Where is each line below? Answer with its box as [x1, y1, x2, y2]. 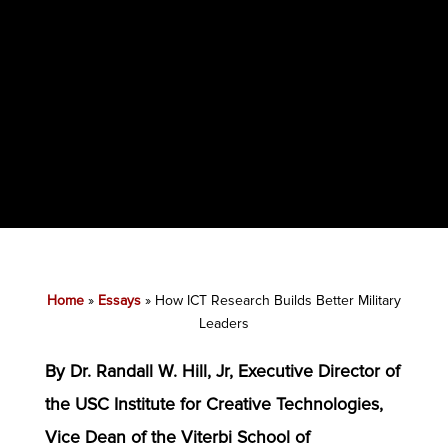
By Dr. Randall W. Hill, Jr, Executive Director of [44, 360, 400, 382]
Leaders [198, 314, 249, 332]
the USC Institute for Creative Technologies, [44, 393, 383, 415]
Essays [97, 291, 141, 309]
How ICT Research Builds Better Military [154, 291, 401, 309]
